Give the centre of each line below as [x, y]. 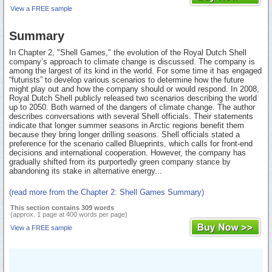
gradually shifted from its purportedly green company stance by [120, 162]
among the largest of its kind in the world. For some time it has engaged [135, 71]
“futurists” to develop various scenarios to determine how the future [127, 80]
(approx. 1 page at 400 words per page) [69, 215]
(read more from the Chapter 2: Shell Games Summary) [107, 192]
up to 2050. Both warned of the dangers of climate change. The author [132, 107]
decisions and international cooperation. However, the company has [127, 153]
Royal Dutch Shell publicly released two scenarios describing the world [133, 98]
